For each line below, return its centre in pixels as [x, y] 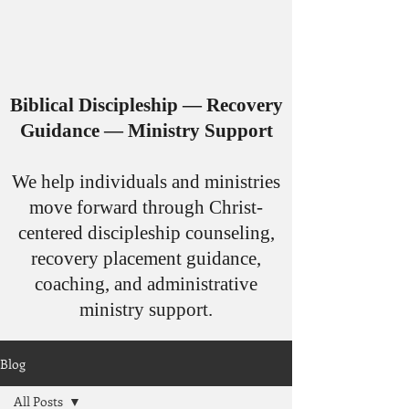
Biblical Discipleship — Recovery [146, 105]
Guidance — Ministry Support [146, 131]
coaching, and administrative [146, 284]
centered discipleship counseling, [146, 233]
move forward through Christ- [146, 207]
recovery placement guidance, [146, 258]
